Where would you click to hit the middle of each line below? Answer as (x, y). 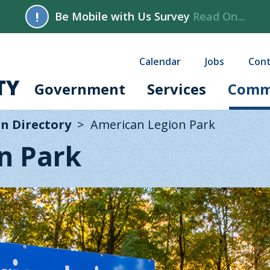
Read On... (219, 16)
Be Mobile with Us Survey (124, 16)
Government (80, 89)
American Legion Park (153, 124)
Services (177, 89)
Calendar (160, 61)
